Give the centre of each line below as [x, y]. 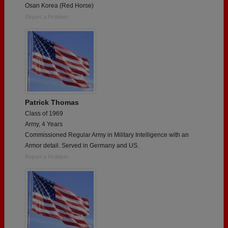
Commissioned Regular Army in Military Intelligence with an [107, 135]
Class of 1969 [44, 113]
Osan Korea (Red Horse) [59, 5]
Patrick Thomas [52, 102]
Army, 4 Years [44, 124]
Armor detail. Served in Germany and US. [82, 145]
